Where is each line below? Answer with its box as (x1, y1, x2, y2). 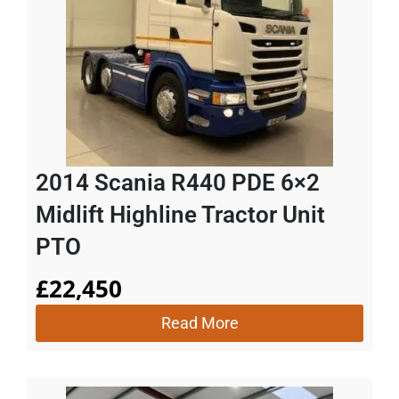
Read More (160, 313, 239, 332)
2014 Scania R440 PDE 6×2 (36, 168, 320, 196)
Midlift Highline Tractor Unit (36, 200, 325, 228)
